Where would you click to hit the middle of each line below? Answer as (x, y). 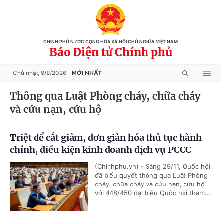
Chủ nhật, (27, 73)
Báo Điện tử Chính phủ (110, 52)
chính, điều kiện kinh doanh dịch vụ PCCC (101, 150)
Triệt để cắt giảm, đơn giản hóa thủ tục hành (106, 137)
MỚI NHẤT (87, 73)
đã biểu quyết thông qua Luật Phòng (151, 175)
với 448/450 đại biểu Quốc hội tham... (153, 193)
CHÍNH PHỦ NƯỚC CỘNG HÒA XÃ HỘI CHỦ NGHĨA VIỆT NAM (110, 42)
